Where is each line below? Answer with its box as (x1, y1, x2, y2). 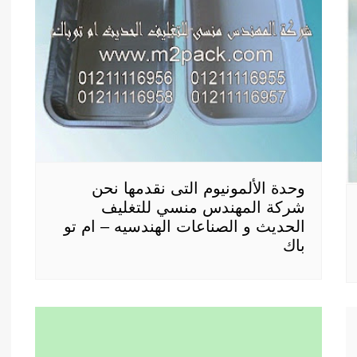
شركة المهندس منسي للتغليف (101, 198, 305, 217)
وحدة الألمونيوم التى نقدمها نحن (92, 179, 305, 198)
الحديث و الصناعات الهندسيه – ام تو (64, 218, 305, 236)
